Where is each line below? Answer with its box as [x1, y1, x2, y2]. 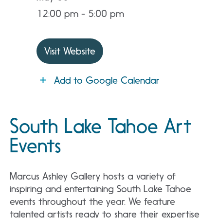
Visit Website [44, 45, 95, 57]
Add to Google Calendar [54, 74, 160, 86]
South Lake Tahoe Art [10, 114, 192, 138]
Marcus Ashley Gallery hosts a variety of [10, 170, 176, 182]
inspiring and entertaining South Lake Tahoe [10, 183, 191, 195]
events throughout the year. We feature [10, 196, 175, 207]
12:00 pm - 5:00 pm [36, 8, 124, 19]
